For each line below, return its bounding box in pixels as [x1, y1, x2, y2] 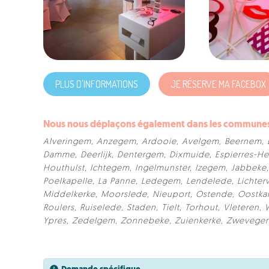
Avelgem [182, 137, 219, 147]
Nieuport [153, 190, 190, 199]
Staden [127, 203, 156, 213]
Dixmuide [169, 150, 210, 160]
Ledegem [141, 177, 181, 186]
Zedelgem [72, 216, 115, 226]
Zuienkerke [175, 216, 221, 226]
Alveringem [43, 137, 91, 147]
